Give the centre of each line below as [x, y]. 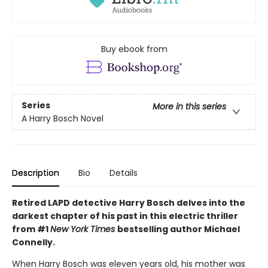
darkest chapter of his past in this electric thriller [125, 216]
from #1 [31, 229]
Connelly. [33, 243]
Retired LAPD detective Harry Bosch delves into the [129, 203]
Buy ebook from [134, 49]
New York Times [84, 229]
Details [124, 173]
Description [36, 173]
